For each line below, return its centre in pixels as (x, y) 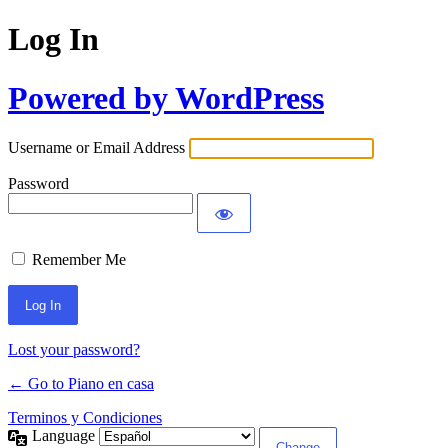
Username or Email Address (96, 148)
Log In (53, 39)
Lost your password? (74, 350)
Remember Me (79, 260)
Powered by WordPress (166, 97)
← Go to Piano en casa (81, 384)
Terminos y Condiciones (85, 418)
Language (65, 436)
